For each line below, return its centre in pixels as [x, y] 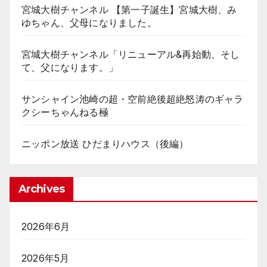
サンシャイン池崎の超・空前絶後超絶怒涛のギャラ [133, 99]
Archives [41, 189]
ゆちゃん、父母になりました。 [89, 22]
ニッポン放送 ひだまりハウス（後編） [105, 143]
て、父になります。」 [70, 67]
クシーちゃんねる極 [65, 112]
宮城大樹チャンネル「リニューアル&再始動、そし [131, 54]
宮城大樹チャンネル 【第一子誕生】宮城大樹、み [129, 9]
